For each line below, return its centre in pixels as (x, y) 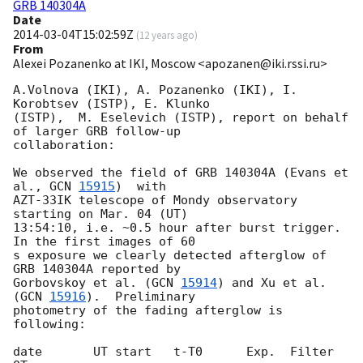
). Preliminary (144, 297)
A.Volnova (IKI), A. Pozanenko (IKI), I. (155, 90)
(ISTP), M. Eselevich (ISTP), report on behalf (181, 118)
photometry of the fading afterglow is (148, 311)
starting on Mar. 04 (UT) (104, 214)
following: (49, 325)
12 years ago (167, 35)
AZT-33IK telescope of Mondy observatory (155, 201)
